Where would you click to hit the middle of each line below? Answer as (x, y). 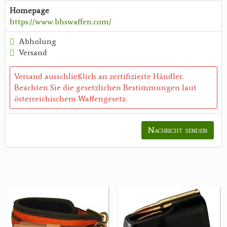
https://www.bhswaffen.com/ (61, 22)
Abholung (37, 42)
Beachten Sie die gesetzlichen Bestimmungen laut (105, 88)
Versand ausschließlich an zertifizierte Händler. (99, 77)
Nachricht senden (178, 130)
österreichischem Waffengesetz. (71, 99)
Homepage (29, 11)
